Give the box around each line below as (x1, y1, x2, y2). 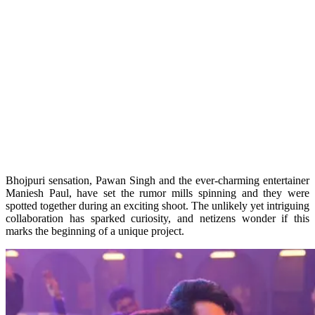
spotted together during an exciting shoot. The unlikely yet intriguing (6, 199, 309, 212)
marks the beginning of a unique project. (6, 224, 184, 237)
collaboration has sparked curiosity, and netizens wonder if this (6, 212, 309, 224)
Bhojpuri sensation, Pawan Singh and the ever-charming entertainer (6, 174, 309, 186)
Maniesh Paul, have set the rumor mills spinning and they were (6, 186, 309, 199)
